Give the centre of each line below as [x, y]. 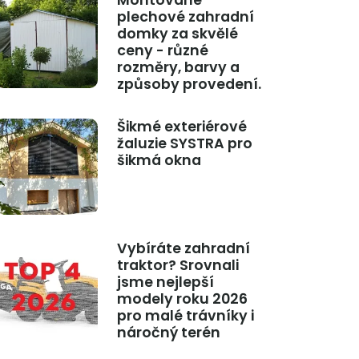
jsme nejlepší [165, 282]
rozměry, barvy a [178, 68]
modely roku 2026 [182, 299]
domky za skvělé [177, 34]
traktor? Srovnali [177, 266]
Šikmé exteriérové [182, 127]
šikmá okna [159, 161]
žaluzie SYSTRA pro [184, 144]
